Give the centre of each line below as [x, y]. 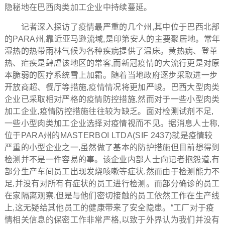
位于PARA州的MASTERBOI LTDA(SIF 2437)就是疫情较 [108, 135]
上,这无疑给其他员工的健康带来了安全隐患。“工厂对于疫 [109, 208]
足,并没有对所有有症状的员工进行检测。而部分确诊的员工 [112, 184]
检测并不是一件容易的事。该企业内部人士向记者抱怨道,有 [112, 159]
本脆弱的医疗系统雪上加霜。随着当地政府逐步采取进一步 [111, 75]
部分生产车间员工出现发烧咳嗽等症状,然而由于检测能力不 [112, 172]
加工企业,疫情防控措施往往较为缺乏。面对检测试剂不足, [109, 111]
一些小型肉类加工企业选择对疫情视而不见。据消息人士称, [112, 123]
